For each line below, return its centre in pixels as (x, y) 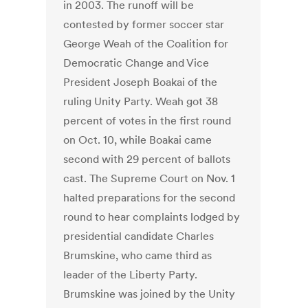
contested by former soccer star (144, 24)
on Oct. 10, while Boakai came (138, 140)
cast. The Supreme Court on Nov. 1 (150, 178)
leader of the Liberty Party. (131, 275)
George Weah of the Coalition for (146, 44)
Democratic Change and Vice (136, 63)
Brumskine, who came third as (138, 255)
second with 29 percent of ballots (147, 159)
